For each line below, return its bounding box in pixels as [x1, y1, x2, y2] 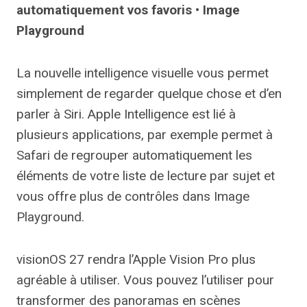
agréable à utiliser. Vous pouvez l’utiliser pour [16, 272, 274, 288]
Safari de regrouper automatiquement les [16, 147, 252, 164]
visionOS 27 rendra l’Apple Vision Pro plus [16, 251, 256, 268]
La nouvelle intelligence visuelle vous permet [16, 65, 269, 82]
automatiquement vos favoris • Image [16, 2, 240, 19]
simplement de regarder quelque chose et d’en [16, 86, 282, 102]
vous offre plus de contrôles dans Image [16, 188, 249, 205]
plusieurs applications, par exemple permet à [16, 127, 273, 143]
